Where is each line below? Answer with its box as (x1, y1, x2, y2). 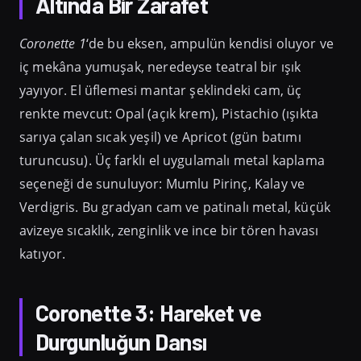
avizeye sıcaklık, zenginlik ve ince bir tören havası (19, 221, 319, 239)
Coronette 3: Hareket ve (35, 298, 262, 326)
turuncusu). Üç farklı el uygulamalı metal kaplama (19, 151, 325, 169)
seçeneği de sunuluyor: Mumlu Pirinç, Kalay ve (19, 174, 305, 193)
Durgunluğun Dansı (35, 327, 207, 355)
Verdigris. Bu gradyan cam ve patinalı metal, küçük (19, 197, 331, 216)
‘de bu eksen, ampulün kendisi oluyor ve (85, 34, 334, 52)
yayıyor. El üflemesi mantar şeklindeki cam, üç (19, 81, 302, 99)
